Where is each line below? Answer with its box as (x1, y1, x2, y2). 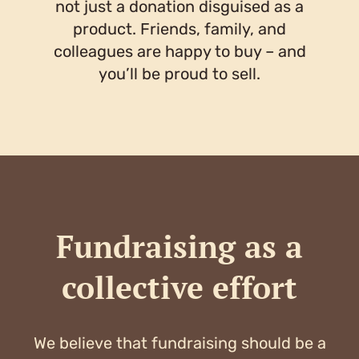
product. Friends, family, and (73, 18, 286, 38)
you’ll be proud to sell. (99, 63, 260, 83)
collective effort (62, 265, 297, 308)
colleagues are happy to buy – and (53, 41, 306, 61)
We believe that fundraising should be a (33, 333, 326, 353)
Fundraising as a (56, 224, 303, 267)
